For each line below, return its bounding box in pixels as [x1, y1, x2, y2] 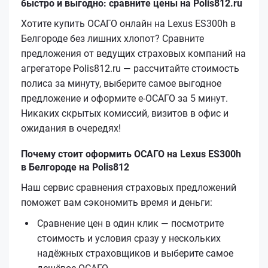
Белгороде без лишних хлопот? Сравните [21, 32, 204, 44]
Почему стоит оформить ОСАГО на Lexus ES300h [21, 148, 241, 160]
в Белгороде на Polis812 [21, 161, 129, 173]
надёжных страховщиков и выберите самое [37, 247, 233, 259]
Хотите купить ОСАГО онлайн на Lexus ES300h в [21, 17, 236, 29]
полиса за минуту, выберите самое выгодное [21, 77, 221, 89]
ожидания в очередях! [21, 122, 121, 134]
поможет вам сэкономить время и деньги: [21, 196, 212, 208]
